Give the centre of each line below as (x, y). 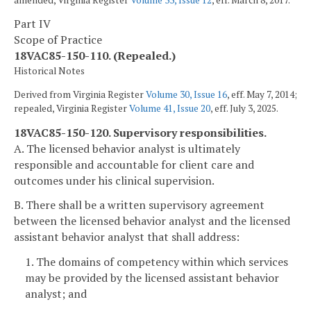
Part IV (32, 24)
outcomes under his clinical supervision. (114, 180)
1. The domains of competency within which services (157, 262)
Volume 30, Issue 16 (186, 95)
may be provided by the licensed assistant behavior (152, 278)
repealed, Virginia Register (72, 109)
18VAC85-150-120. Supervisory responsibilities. (140, 132)
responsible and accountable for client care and (134, 164)
